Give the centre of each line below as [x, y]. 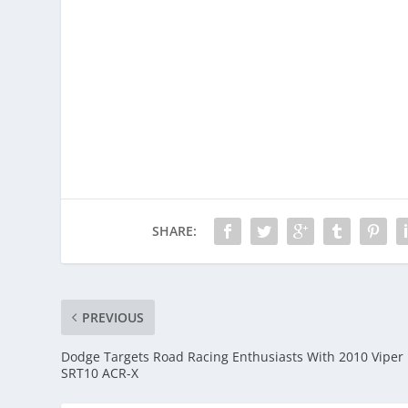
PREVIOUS [113, 317]
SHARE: [175, 230]
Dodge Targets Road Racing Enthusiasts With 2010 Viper [233, 356]
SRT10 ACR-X [100, 372]
